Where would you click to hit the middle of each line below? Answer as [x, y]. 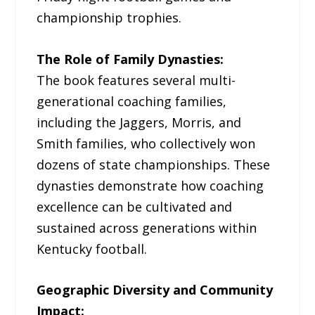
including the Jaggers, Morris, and [139, 122]
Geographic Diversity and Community [155, 290]
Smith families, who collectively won [146, 143]
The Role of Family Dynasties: [130, 59]
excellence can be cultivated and [135, 206]
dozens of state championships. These [154, 164]
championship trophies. [109, 17]
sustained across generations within [147, 227]
